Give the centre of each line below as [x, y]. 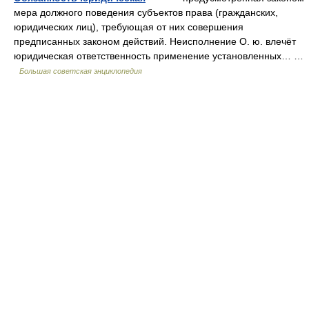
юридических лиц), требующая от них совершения [129, 27]
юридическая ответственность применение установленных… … [159, 56]
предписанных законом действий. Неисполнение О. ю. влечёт [155, 41]
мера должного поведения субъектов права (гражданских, [146, 12]
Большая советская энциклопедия [81, 71]
